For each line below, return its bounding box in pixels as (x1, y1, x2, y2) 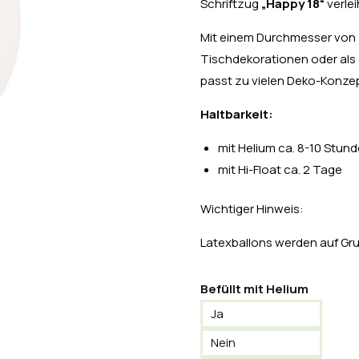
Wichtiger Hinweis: (200, 200, 304, 217)
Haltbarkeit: (200, 105, 273, 123)
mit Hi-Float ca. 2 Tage (218, 160, 343, 178)
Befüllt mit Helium (200, 280, 309, 297)
